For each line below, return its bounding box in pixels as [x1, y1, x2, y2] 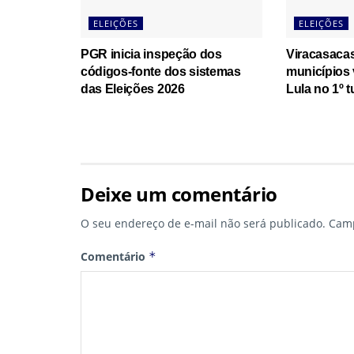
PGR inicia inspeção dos [81, 47, 222, 62]
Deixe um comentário [81, 181, 277, 208]
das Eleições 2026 [81, 82, 185, 96]
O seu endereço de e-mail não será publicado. [81, 216, 326, 232]
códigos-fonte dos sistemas [81, 65, 241, 79]
